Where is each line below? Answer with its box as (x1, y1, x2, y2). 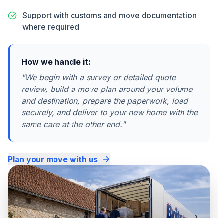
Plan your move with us (8, 154, 98, 164)
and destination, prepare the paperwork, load (21, 96, 188, 106)
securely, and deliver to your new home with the (21, 108, 198, 118)
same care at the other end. (21, 119, 122, 129)
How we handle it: (21, 57, 91, 67)
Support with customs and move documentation (22, 10, 197, 20)
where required (22, 22, 79, 32)
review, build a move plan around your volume (21, 84, 192, 94)
